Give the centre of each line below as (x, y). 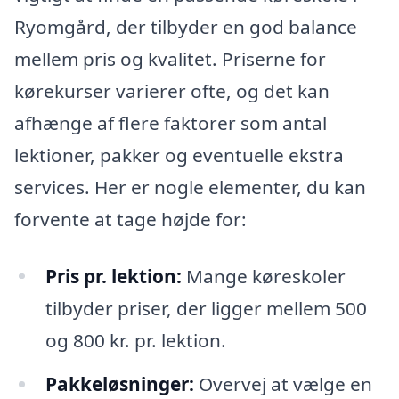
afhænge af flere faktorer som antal (171, 122)
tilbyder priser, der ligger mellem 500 (206, 308)
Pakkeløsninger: (119, 384)
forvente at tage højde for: (130, 219)
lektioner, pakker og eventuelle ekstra (179, 155)
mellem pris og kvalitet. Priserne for (170, 58)
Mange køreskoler (263, 276)
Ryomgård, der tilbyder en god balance (186, 26)
